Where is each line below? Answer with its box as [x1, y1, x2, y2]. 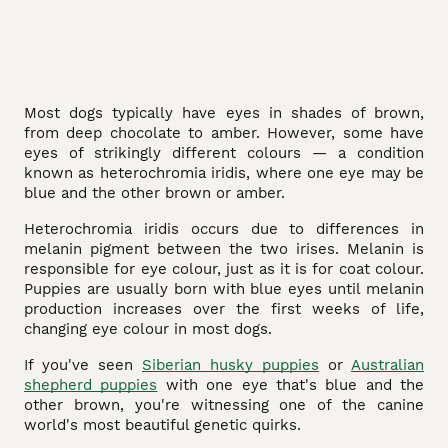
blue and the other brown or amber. [24, 183, 285, 202]
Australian [351, 355, 424, 374]
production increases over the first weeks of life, [24, 299, 424, 318]
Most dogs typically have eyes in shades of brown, [24, 103, 424, 122]
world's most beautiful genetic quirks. [24, 415, 301, 434]
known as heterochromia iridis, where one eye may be [24, 163, 424, 182]
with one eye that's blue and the [157, 375, 424, 394]
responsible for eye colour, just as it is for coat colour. [24, 259, 424, 278]
